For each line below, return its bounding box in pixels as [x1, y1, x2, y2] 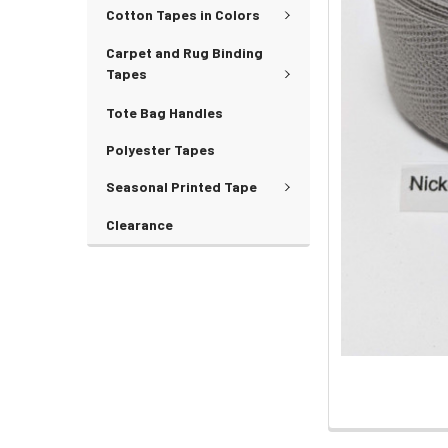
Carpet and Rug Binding [106, 44, 263, 62]
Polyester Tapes [106, 140, 215, 158]
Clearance [106, 216, 173, 234]
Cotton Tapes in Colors [106, 5, 260, 23]
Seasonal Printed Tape [106, 177, 257, 195]
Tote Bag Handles [106, 103, 223, 121]
